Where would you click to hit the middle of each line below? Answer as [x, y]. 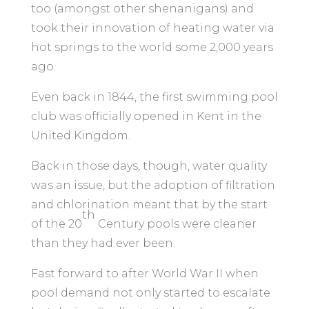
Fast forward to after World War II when [144, 274]
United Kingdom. [80, 136]
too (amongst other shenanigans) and [142, 9]
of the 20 [56, 224]
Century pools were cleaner [176, 224]
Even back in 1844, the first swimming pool [154, 97]
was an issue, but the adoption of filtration [153, 186]
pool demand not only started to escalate [150, 293]
